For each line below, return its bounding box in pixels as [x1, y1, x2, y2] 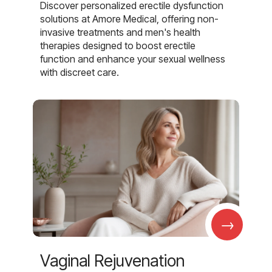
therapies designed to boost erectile [40, 39, 195, 52]
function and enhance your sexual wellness [40, 52, 225, 65]
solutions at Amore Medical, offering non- [40, 12, 219, 25]
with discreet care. [40, 66, 119, 78]
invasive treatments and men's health [40, 25, 200, 38]
